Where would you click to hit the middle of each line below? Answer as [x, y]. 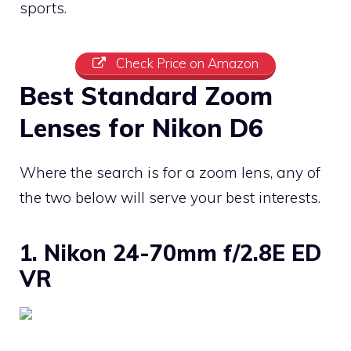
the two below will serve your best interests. [170, 198]
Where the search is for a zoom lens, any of [170, 173]
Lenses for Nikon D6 [141, 128]
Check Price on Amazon [185, 63]
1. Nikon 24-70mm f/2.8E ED [170, 253]
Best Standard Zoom [146, 96]
